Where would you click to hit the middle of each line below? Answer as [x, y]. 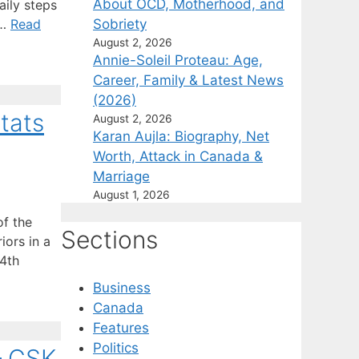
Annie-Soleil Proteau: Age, [178, 60]
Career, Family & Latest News [188, 80]
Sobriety [120, 24]
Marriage [121, 176]
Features [121, 328]
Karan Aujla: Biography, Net [181, 136]
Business [122, 288]
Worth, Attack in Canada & [178, 156]
